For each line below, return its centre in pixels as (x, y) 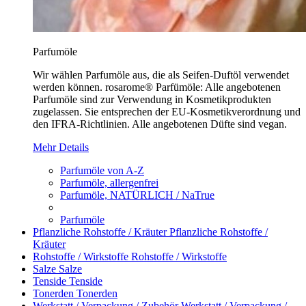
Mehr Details (61, 147)
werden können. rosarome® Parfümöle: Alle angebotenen (157, 87)
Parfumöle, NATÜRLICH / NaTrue (137, 195)
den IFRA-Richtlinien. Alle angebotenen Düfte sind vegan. (160, 124)
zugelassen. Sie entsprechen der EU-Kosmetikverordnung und (167, 112)
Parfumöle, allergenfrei (109, 183)
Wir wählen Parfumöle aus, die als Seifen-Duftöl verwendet (161, 75)
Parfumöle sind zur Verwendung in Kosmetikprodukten (152, 99)
